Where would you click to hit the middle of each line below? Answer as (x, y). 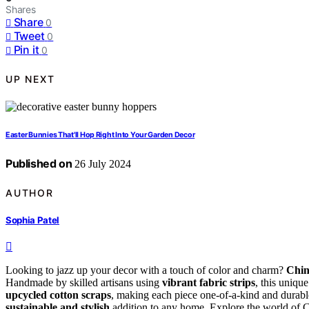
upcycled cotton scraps (58, 295)
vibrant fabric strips (209, 283)
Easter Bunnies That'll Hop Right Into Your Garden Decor (100, 135)
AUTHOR (30, 192)
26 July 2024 (102, 164)
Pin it (26, 50)
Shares (21, 10)
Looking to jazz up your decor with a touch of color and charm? (146, 270)
